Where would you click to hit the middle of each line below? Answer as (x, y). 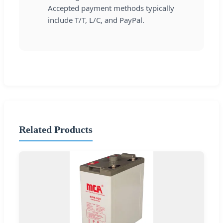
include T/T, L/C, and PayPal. (96, 20)
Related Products (56, 129)
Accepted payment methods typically (111, 8)
